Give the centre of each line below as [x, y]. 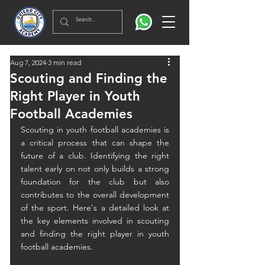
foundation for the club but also [95, 182]
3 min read [64, 62]
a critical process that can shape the [95, 143]
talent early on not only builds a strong [95, 169]
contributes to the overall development [95, 195]
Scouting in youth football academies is [95, 130]
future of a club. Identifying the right [95, 156]
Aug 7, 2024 [28, 62]
